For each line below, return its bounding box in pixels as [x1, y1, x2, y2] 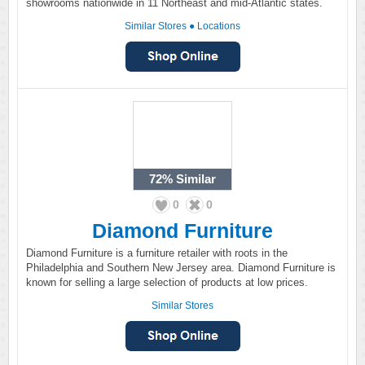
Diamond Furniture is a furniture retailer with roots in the [26, 247, 288, 259]
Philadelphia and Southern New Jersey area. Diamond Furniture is [26, 262, 336, 274]
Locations [197, 20, 240, 32]
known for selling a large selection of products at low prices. [26, 276, 308, 288]
